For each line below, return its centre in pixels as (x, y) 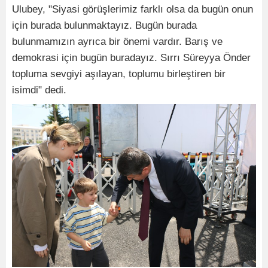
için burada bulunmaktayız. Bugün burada (104, 26)
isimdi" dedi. (39, 90)
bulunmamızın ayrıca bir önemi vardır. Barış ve (117, 42)
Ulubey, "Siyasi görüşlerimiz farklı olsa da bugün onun (133, 10)
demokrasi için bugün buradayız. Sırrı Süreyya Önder (131, 58)
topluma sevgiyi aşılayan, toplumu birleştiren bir (119, 74)
